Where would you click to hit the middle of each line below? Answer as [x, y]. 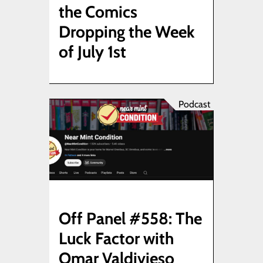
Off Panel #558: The [130, 219]
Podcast [194, 104]
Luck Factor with [116, 239]
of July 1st [92, 51]
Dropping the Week [127, 31]
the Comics [98, 11]
